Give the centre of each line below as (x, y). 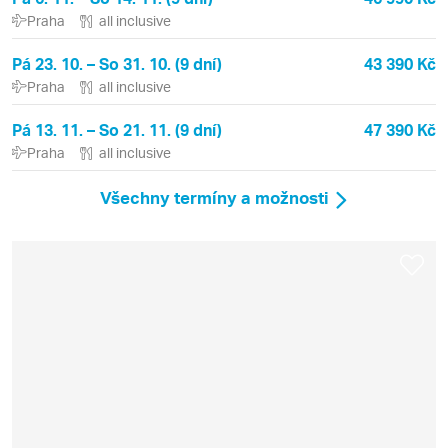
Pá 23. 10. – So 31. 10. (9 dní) (117, 64)
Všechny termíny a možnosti (214, 197)
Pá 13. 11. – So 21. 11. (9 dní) (117, 130)
